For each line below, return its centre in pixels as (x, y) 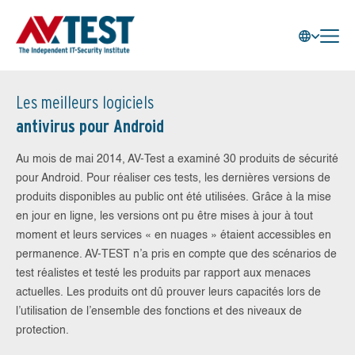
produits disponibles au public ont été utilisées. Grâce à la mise (174, 197)
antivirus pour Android (90, 126)
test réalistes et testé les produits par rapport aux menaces (163, 273)
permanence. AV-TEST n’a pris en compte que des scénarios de (176, 254)
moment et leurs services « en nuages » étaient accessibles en (174, 235)
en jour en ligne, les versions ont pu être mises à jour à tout (164, 216)
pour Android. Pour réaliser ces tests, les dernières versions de (173, 178)
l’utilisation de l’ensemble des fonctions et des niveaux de (159, 311)
